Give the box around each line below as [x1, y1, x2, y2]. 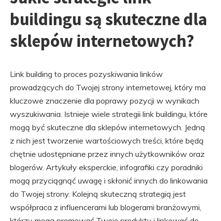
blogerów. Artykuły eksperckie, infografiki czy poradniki [10, 162, 203, 172]
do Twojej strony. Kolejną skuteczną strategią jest [10, 189, 186, 199]
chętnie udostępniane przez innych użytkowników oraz [10, 149, 205, 159]
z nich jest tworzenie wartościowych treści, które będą [10, 136, 204, 146]
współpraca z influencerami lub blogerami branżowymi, [10, 202, 201, 212]
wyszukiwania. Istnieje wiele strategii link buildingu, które [10, 109, 208, 119]
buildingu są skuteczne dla [10, 8, 207, 30]
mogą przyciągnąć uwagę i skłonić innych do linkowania [10, 176, 208, 185]
